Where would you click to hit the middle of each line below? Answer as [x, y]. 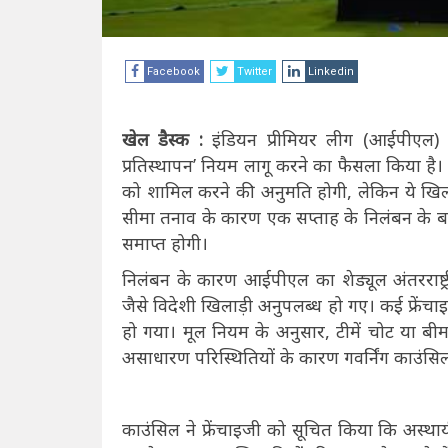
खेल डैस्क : [167, 138]
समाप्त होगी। [165, 242]
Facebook [173, 71]
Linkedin [331, 71]
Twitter [254, 71]
